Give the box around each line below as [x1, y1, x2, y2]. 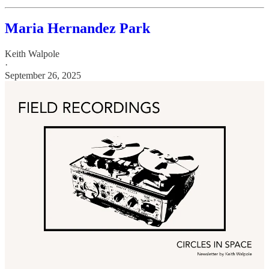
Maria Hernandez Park [5, 20, 150, 36]
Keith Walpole [5, 48, 59, 59]
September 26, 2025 [5, 70, 81, 80]
